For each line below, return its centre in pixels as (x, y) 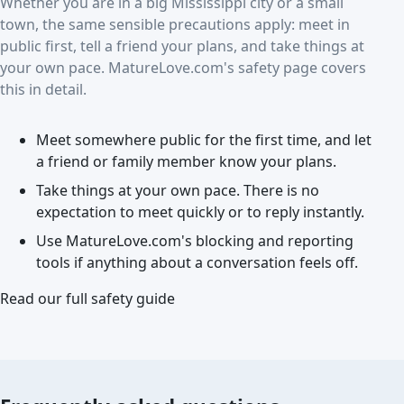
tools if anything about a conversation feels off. (197, 262)
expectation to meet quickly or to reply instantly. (200, 212)
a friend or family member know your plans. (186, 161)
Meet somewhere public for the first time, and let (204, 140)
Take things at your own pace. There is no (178, 190)
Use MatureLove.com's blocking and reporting (195, 241)
